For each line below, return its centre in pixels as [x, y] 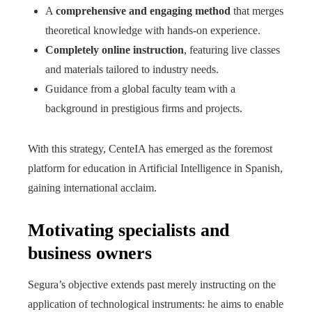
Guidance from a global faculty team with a [140, 89]
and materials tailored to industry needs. [132, 69]
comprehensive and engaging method [143, 11]
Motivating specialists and [128, 230]
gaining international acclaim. [92, 188]
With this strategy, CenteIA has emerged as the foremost [150, 149]
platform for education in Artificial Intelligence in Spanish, [155, 168]
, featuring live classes [232, 50]
